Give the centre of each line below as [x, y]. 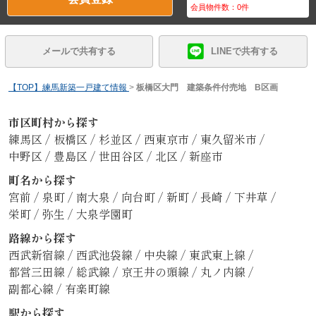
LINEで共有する [245, 51]
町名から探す [42, 180]
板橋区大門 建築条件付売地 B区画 [207, 87]
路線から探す [42, 237]
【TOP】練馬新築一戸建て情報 [67, 87]
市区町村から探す [53, 122]
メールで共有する [79, 51]
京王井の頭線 [156, 271]
